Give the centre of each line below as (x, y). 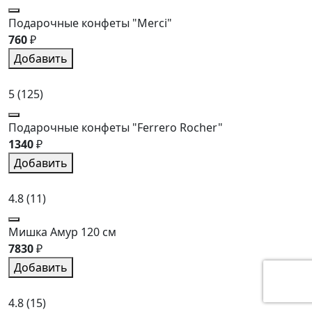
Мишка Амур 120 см (62, 232)
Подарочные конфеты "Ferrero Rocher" (116, 127)
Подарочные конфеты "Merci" (90, 23)
